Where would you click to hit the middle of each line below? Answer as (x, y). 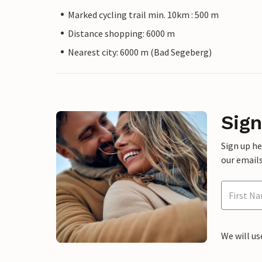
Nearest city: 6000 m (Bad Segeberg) (140, 52)
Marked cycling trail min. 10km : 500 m (143, 14)
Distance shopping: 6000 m (121, 33)
